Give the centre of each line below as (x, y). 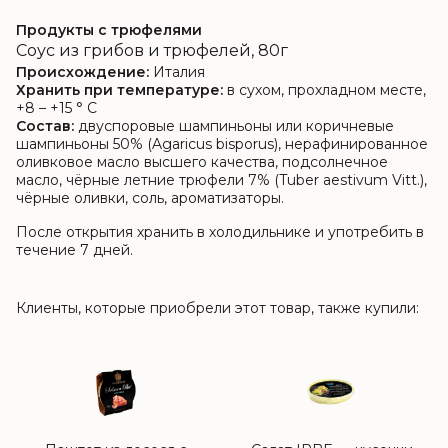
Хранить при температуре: (121, 90)
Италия (179, 72)
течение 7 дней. (74, 250)
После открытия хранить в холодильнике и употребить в (220, 232)
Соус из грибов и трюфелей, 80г (152, 50)
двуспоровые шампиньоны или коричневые (236, 126)
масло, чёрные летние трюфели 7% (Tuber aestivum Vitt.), (221, 180)
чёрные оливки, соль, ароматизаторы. (150, 198)
